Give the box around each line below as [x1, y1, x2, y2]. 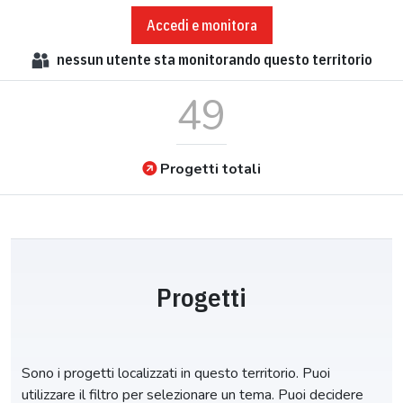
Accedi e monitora [146, 15, 257, 34]
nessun [56, 50, 103, 69]
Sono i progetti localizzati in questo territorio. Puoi [22, 363, 330, 383]
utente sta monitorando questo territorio [103, 50, 372, 69]
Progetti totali [160, 158, 261, 179]
